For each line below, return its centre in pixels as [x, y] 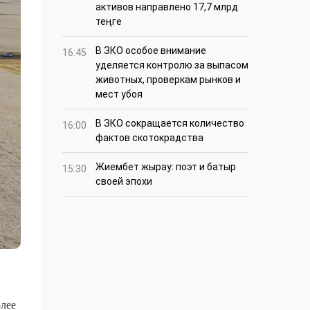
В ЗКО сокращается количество [170, 124]
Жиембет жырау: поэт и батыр [166, 167]
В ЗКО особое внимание [151, 51]
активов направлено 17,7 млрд [167, 7]
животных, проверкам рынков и [168, 80]
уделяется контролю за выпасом [172, 65]
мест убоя [119, 94]
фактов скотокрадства [149, 138]
